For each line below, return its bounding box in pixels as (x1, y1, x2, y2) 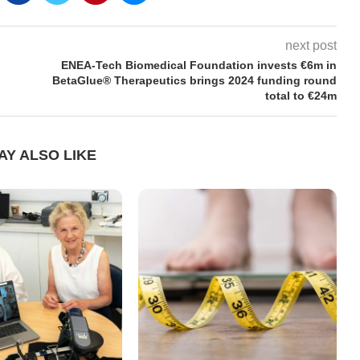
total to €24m (264, 88, 337, 102)
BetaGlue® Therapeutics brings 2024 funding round (51, 73, 337, 87)
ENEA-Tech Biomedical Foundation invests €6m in (60, 58, 337, 72)
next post (284, 38, 337, 52)
